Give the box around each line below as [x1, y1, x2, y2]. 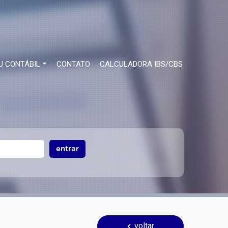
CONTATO [56, 60, 90, 69]
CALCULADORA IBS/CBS [100, 60, 183, 69]
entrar [56, 145, 79, 153]
